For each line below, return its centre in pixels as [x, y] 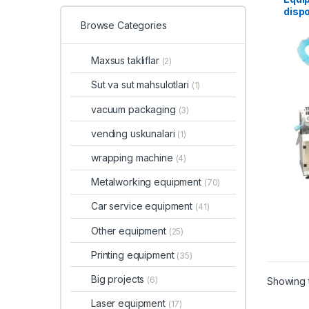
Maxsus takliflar [127, 61]
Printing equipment [134, 255]
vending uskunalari [134, 133]
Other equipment [130, 230]
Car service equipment [143, 206]
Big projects [119, 279]
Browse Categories [124, 25]
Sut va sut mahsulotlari [141, 85]
